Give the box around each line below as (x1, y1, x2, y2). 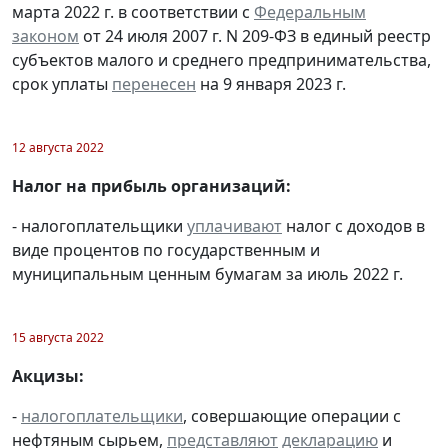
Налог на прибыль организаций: (12, 174, 291, 197)
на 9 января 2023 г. (196, 72, 346, 95)
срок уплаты (12, 72, 112, 95)
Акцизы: (12, 364, 84, 387)
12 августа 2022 (12, 138, 104, 156)
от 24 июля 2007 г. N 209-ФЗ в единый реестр (79, 24, 431, 47)
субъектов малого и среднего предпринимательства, (12, 48, 431, 71)
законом (12, 24, 79, 47)
